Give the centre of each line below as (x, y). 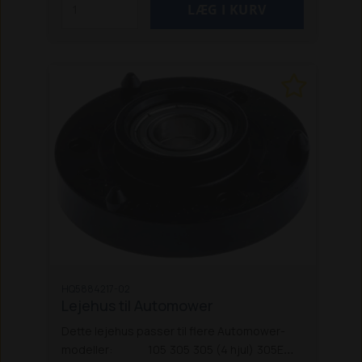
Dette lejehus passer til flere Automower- (174, 331)
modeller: (87, 350)
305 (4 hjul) (224, 350)
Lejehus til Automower (138, 306)
